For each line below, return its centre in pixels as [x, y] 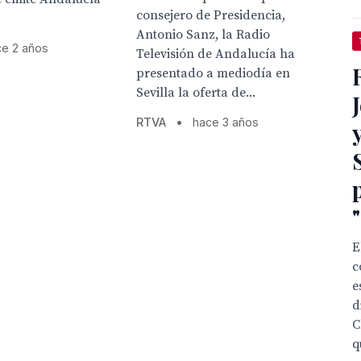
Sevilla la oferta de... [195, 93]
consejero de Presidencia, [210, 16]
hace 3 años [225, 122]
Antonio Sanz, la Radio [203, 35]
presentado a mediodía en [213, 74]
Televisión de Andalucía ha [215, 54]
